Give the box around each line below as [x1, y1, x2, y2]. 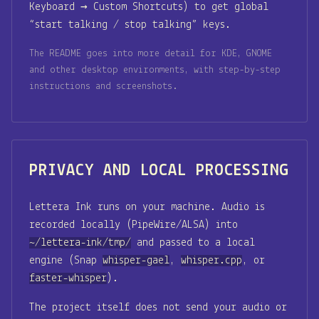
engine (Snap [29, 254, 103, 266]
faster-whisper [29, 272, 107, 284]
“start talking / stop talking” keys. [29, 19, 231, 31]
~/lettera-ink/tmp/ [29, 236, 131, 249]
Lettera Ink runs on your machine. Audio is [29, 201, 265, 213]
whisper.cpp [181, 254, 242, 266]
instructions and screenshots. [29, 80, 178, 92]
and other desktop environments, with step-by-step [29, 64, 281, 75]
